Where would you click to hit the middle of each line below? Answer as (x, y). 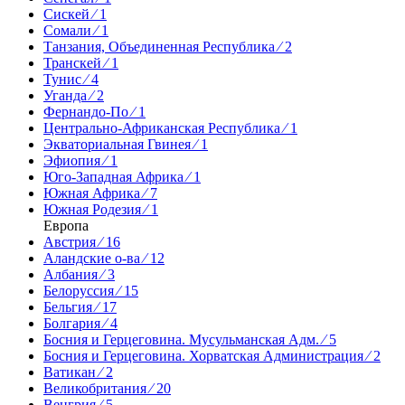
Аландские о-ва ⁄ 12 (104, 258)
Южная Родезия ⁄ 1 (101, 209)
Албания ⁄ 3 (79, 274)
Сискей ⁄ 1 (75, 14)
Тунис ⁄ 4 (71, 79)
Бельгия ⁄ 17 (80, 306)
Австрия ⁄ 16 (82, 241)
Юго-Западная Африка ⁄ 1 (122, 176)
